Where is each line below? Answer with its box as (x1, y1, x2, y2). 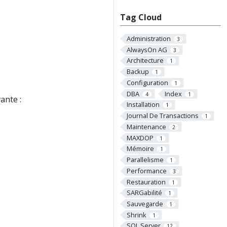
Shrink (126, 210, 146, 219)
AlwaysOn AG (126, 45, 167, 54)
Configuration (126, 78, 168, 87)
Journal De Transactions (126, 111, 199, 121)
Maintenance (126, 122, 166, 131)
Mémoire (126, 144, 154, 154)
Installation (126, 100, 160, 109)
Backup (126, 67, 149, 77)
